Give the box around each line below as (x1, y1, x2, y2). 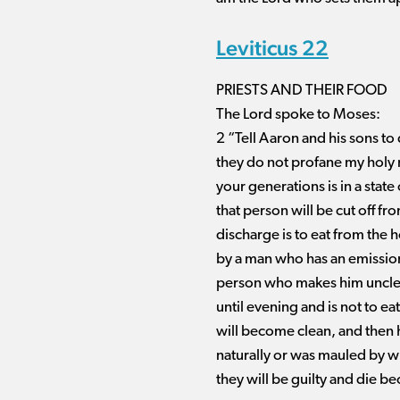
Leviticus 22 (216, 35, 329, 61)
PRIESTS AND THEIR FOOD (216, 83, 387, 98)
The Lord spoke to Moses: (216, 107, 380, 122)
